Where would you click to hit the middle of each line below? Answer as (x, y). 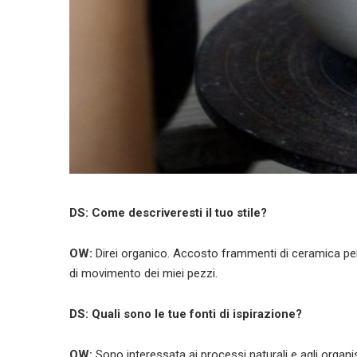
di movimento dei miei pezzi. (143, 273)
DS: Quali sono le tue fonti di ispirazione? (186, 314)
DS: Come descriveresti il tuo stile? (168, 212)
